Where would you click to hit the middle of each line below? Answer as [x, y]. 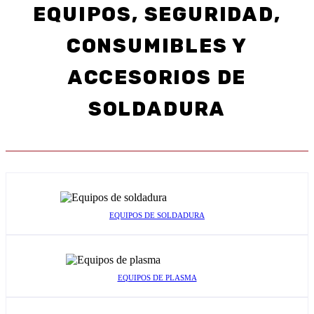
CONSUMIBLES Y [157, 46]
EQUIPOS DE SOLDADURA [157, 216]
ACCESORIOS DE [157, 77]
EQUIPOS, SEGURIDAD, [157, 14]
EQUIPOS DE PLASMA [157, 278]
